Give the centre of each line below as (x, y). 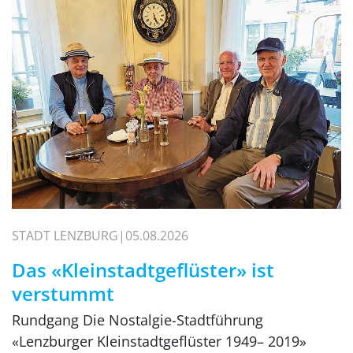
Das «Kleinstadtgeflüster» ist (143, 270)
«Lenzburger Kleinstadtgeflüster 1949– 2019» (159, 342)
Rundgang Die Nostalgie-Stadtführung (137, 320)
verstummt (63, 294)
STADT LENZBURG (65, 236)
